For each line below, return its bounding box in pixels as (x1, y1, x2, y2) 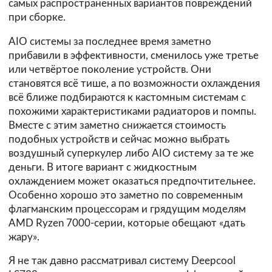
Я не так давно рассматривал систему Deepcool (8, 256, 236, 267)
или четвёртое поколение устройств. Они (8, 64, 211, 75)
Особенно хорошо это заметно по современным (8, 189, 243, 200)
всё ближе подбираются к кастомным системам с (8, 92, 246, 103)
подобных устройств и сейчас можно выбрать (8, 134, 229, 144)
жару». (8, 231, 39, 242)
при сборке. (8, 12, 66, 22)
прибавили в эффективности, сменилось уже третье (8, 50, 259, 61)
